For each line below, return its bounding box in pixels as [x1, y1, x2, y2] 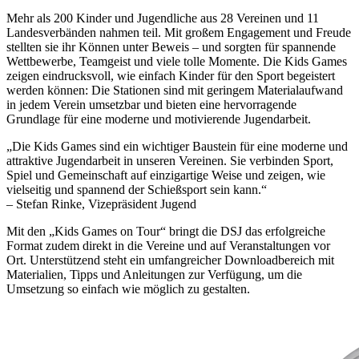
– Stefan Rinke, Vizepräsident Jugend [6, 196, 196, 211]
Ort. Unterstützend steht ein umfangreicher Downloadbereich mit [6, 252, 334, 267]
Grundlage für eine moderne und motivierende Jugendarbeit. [6, 111, 311, 126]
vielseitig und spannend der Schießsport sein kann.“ [6, 182, 267, 196]
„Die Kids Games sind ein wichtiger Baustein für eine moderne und [6, 139, 348, 153]
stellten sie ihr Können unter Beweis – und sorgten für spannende [6, 39, 336, 54]
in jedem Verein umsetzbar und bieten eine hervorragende [6, 97, 296, 111]
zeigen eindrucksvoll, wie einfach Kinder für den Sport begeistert [6, 68, 335, 83]
